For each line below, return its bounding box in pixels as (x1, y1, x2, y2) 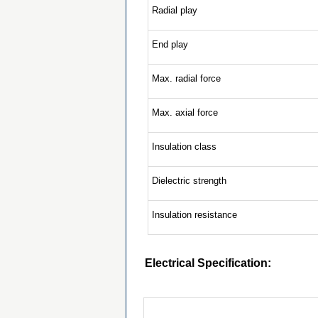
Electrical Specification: (145, 257, 271, 269)
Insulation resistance (152, 209, 238, 220)
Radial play (152, 5, 198, 16)
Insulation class (152, 141, 217, 152)
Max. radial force (152, 73, 221, 84)
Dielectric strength (152, 175, 227, 186)
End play (152, 39, 189, 50)
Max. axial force (152, 107, 219, 118)
